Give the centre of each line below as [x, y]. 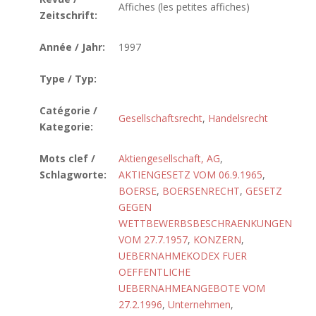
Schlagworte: [73, 175]
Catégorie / [68, 110]
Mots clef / [67, 158]
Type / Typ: [68, 79]
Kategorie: [66, 127]
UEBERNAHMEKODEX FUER [183, 256]
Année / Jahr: [72, 47]
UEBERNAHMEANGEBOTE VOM [192, 288]
